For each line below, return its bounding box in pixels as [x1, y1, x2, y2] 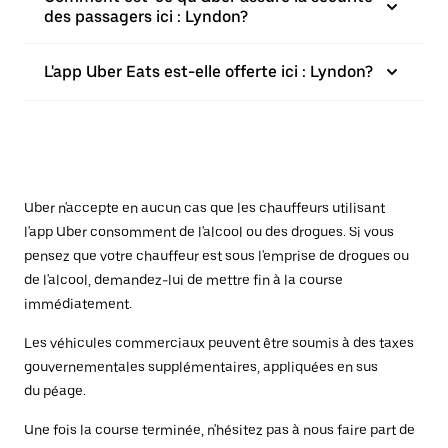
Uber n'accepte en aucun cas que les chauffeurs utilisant [24, 200, 385, 216]
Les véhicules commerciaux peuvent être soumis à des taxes [24, 335, 414, 351]
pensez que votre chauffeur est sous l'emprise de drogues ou [24, 248, 409, 264]
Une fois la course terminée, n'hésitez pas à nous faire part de [24, 422, 415, 438]
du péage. [24, 383, 86, 399]
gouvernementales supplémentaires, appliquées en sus [24, 359, 378, 375]
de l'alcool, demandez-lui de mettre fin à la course [24, 272, 343, 288]
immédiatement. [24, 296, 132, 312]
